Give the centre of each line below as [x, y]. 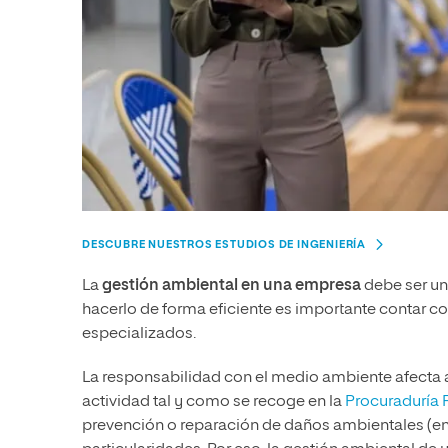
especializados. [139, 334]
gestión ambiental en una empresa [233, 286]
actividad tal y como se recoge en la [213, 402]
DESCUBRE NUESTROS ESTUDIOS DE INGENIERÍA [224, 245]
